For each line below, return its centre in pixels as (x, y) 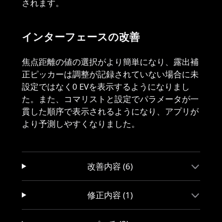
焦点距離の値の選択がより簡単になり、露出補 (110, 62)
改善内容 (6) (110, 166)
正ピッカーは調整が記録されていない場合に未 (110, 74)
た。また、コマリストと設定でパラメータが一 (110, 99)
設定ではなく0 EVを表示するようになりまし (106, 86)
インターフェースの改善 (81, 37)
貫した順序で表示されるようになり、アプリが (110, 111)
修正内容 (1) (110, 195)
